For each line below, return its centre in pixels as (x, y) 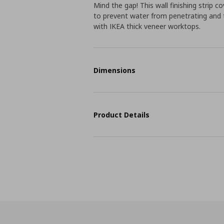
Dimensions (115, 70)
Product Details (122, 114)
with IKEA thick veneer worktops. (147, 26)
